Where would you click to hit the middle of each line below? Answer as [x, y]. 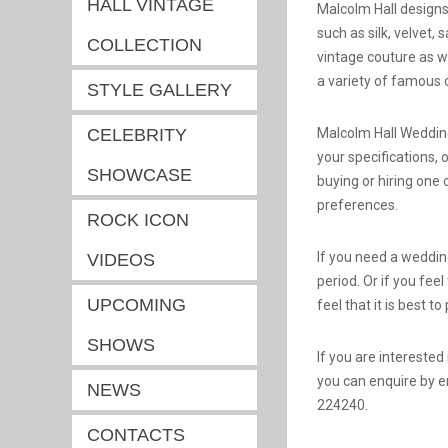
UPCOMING [136, 305]
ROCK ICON [138, 220]
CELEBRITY [137, 135]
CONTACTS [136, 435]
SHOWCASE [139, 175]
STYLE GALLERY [159, 90]
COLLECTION [144, 45]
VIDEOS [121, 260]
